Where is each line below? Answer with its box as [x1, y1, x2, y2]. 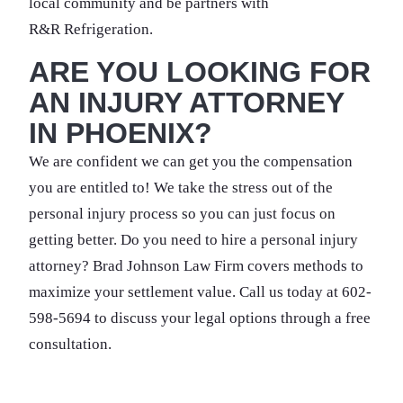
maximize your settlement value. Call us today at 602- [29, 283, 372, 300]
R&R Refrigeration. [29, 21, 153, 38]
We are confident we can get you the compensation [29, 153, 353, 170]
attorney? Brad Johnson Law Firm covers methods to [29, 257, 363, 274]
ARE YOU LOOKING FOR [29, 56, 371, 88]
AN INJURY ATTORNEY [29, 86, 344, 119]
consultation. [29, 336, 112, 353]
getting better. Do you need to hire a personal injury [29, 231, 358, 248]
